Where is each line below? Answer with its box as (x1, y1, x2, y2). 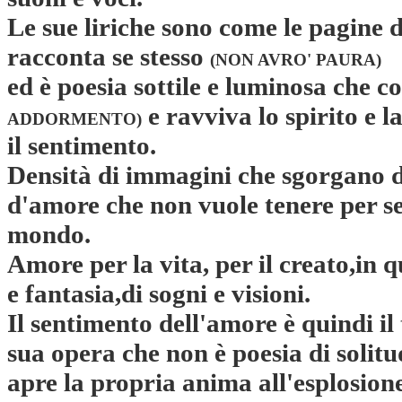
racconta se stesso (7, 42, 210, 72)
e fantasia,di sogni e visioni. (7, 279, 310, 309)
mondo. (7, 220, 91, 249)
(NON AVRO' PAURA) (210, 50, 381, 70)
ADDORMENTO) (7, 109, 142, 129)
